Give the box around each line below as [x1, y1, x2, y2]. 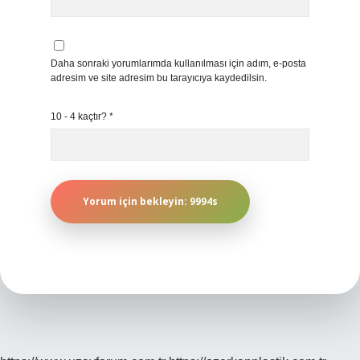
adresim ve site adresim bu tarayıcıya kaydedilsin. [51, 72, 267, 84]
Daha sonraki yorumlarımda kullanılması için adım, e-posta [51, 58, 306, 69]
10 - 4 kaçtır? [51, 111, 109, 122]
